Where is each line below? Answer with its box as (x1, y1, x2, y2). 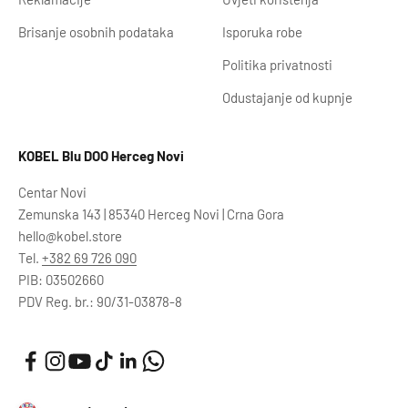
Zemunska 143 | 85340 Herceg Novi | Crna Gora (18, 206, 284, 222)
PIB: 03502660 (18, 271, 104, 288)
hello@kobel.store (18, 228, 122, 244)
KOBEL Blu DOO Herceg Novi (18, 148, 184, 164)
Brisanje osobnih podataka (18, 24, 174, 40)
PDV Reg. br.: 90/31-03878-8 (18, 293, 182, 310)
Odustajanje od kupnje (222, 89, 352, 106)
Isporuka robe (222, 24, 302, 40)
